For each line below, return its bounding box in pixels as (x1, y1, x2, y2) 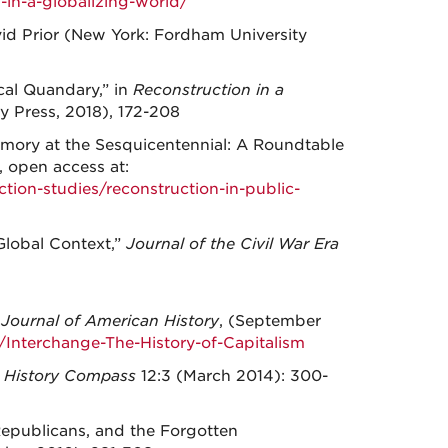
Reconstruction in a (132, 81, 284, 99)
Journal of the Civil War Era (125, 235, 339, 253)
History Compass (3, 367, 136, 385)
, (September (218, 312, 321, 330)
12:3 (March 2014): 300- (135, 367, 328, 385)
